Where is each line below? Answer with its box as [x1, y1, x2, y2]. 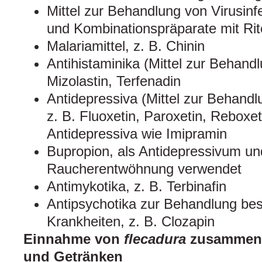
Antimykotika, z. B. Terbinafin [47, 178, 226, 195]
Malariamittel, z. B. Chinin [47, 38, 205, 54]
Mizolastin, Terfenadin [47, 73, 181, 89]
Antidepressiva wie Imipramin [47, 126, 227, 142]
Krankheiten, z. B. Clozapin [47, 213, 215, 230]
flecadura [124, 231, 190, 247]
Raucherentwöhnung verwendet [47, 161, 242, 177]
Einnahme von [23, 231, 124, 247]
